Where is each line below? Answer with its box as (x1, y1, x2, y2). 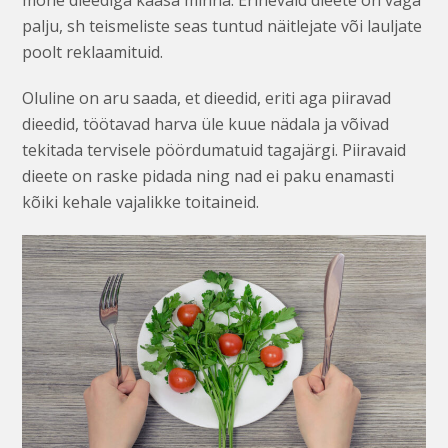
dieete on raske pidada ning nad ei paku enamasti (22, 165, 395, 188)
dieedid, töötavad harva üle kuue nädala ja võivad (22, 113, 390, 136)
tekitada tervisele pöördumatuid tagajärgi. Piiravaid (22, 139, 407, 162)
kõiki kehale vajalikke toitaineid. (22, 191, 260, 214)
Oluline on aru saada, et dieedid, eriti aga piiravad (22, 87, 392, 110)
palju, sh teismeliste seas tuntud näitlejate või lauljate (22, 15, 423, 38)
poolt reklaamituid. (22, 41, 164, 64)
